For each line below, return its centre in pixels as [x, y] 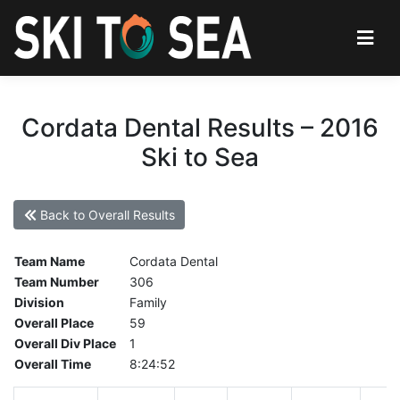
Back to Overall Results [105, 215]
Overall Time [53, 364]
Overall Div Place [65, 344]
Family [148, 303]
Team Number [57, 282]
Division [39, 303]
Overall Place [54, 323]
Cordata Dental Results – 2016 [200, 127]
